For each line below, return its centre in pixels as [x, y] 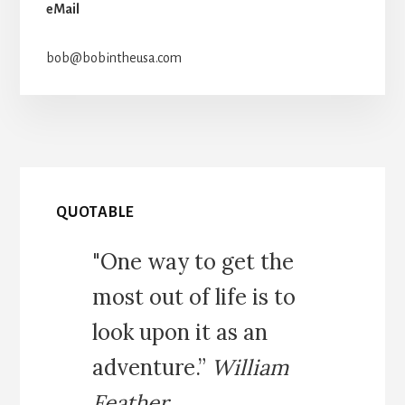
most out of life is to [194, 297]
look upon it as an [180, 333]
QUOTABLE [96, 213]
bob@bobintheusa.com [113, 57]
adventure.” [152, 368]
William [250, 368]
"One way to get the [193, 262]
